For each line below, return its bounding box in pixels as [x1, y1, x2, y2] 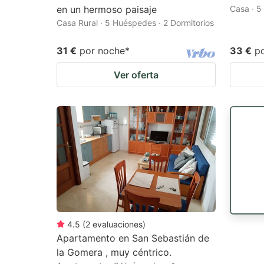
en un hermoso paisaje [57, 3, 157, 15]
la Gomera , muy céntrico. [57, 246, 171, 258]
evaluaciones [93, 219, 143, 229]
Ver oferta [114, 68, 159, 81]
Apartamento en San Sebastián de [57, 232, 209, 244]
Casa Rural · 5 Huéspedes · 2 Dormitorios [57, 17, 214, 28]
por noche [80, 44, 125, 57]
